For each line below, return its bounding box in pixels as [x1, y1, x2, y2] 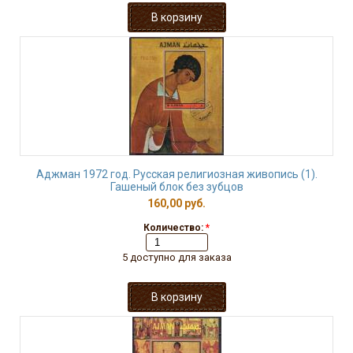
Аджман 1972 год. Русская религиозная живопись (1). [35, 168, 318, 180]
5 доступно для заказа [121, 251, 232, 263]
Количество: [143, 222, 206, 233]
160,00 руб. [147, 197, 206, 210]
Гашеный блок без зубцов [110, 180, 243, 193]
